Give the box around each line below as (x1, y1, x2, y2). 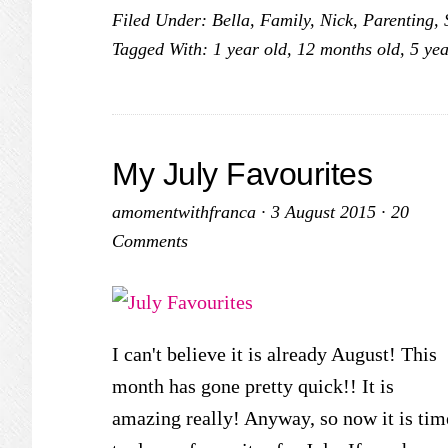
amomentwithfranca (112, 202, 256, 222)
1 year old (213, 39, 287, 59)
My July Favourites (112, 156, 372, 192)
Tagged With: (112, 39, 213, 59)
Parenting (363, 10, 434, 30)
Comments (112, 231, 188, 251)
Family (260, 10, 310, 30)
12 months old (297, 39, 400, 59)
